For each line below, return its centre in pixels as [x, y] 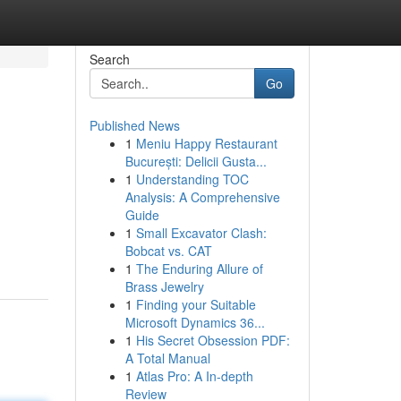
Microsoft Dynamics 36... [195, 322]
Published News [134, 125]
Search [109, 59]
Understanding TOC [192, 179]
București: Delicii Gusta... [196, 161]
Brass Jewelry [164, 286]
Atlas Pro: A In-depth [194, 376]
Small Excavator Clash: [201, 233]
